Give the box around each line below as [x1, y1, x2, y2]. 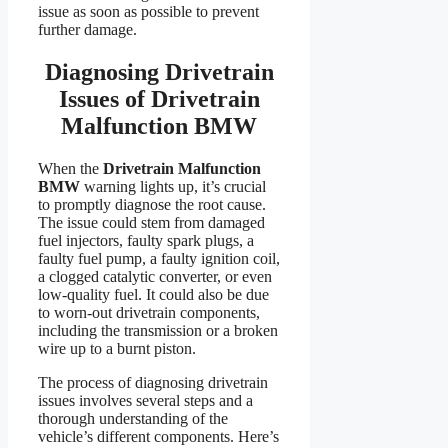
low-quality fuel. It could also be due [38, 286, 269, 304]
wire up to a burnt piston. [38, 340, 196, 358]
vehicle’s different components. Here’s [38, 428, 279, 446]
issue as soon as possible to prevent [38, 3, 259, 21]
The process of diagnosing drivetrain [38, 374, 268, 392]
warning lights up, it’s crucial [80, 178, 266, 196]
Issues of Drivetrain [58, 86, 260, 113]
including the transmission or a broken [38, 322, 278, 340]
